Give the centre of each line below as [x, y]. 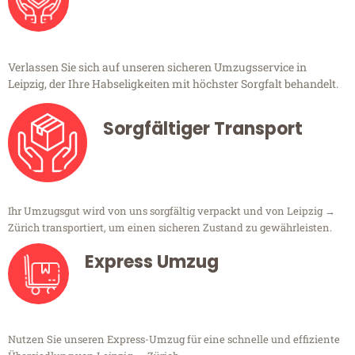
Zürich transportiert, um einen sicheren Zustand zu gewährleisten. [170, 228]
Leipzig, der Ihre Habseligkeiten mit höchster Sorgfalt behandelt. [173, 84]
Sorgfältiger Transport [203, 129]
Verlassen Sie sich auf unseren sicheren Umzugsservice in [157, 67]
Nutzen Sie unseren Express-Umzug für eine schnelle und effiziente [174, 340]
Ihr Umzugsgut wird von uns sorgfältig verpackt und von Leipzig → [172, 211]
